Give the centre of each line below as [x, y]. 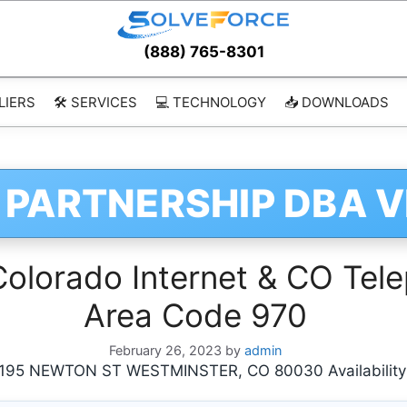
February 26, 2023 [165, 351]
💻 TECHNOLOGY [210, 102]
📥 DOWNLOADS [336, 102]
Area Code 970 [195, 315]
